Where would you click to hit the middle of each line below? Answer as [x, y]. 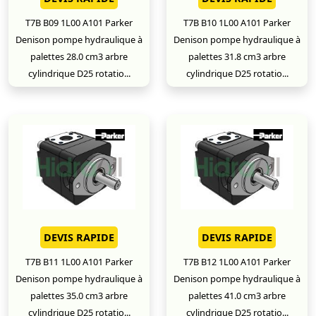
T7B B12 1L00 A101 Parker [237, 262]
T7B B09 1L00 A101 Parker [79, 23]
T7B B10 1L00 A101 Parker [237, 23]
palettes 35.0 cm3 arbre [79, 296]
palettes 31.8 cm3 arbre [237, 56]
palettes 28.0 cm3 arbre [79, 56]
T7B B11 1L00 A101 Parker [79, 262]
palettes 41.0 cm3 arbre [237, 296]
